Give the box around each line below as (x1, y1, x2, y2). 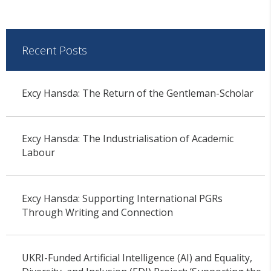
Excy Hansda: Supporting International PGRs (21, 191, 223, 205)
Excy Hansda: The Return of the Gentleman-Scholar (21, 86, 253, 100)
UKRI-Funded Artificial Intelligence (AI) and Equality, (21, 250, 252, 264)
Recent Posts (21, 42, 87, 57)
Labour (21, 146, 55, 160)
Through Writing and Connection (21, 205, 173, 219)
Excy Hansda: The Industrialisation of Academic (21, 132, 233, 146)
